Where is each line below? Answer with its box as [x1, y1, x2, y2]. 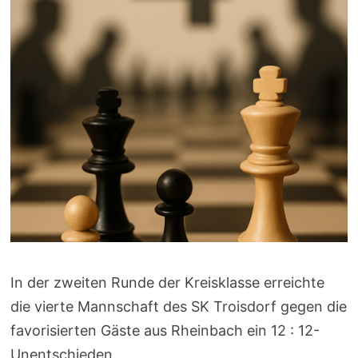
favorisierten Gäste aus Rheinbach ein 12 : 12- [10, 321, 320, 339]
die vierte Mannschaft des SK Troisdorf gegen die [10, 297, 347, 315]
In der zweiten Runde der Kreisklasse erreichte [10, 273, 324, 291]
